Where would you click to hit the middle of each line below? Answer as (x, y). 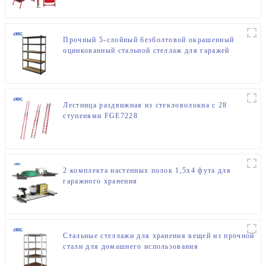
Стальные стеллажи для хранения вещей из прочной (159, 235)
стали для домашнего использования (131, 246)
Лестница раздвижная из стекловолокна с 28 (145, 105)
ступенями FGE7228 (100, 115)
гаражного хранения (100, 181)
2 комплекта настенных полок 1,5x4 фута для (147, 170)
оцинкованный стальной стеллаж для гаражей (146, 50)
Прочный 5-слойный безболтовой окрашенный (149, 39)
